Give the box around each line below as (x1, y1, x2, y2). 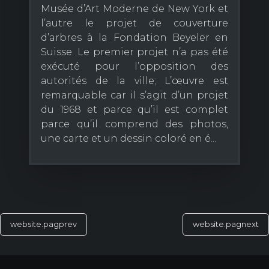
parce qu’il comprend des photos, (41, 118, 228, 130)
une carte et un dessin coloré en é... (41, 132, 216, 144)
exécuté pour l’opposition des (41, 60, 228, 72)
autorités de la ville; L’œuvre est (41, 74, 228, 86)
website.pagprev (10, 219, 77, 229)
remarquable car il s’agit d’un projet (41, 89, 228, 101)
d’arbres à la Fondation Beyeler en (41, 31, 228, 43)
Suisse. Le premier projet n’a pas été (41, 46, 228, 58)
